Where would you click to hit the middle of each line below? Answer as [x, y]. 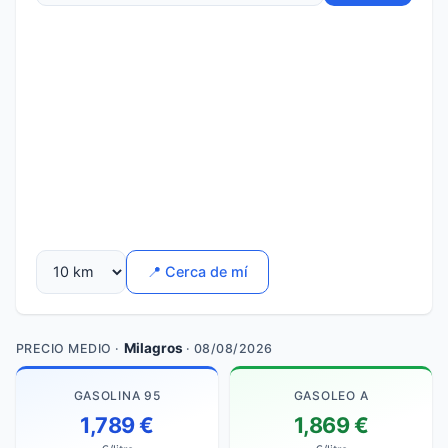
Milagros [153, 347]
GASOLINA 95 [117, 395]
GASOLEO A [331, 395]
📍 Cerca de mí [197, 272]
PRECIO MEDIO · [70, 348]
